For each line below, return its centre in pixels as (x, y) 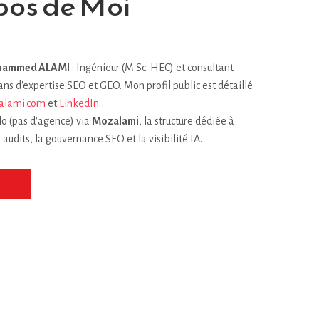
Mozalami (115, 121)
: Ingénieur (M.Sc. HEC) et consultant (152, 68)
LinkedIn (79, 103)
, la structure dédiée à (187, 121)
